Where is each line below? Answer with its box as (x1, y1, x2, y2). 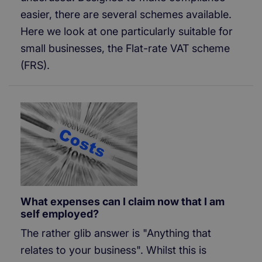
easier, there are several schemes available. (20, 8, 232, 20)
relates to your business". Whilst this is (20, 243, 206, 256)
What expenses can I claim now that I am (20, 195, 225, 208)
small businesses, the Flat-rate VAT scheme (20, 42, 230, 54)
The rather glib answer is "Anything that (20, 226, 211, 239)
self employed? (20, 207, 99, 220)
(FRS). (20, 59, 50, 71)
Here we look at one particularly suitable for (20, 25, 233, 37)
